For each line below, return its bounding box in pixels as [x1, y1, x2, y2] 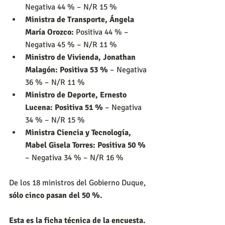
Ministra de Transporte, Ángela [25, 14, 136, 25]
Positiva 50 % [97, 140, 146, 150]
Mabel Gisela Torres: [25, 140, 97, 150]
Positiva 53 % [60, 64, 108, 75]
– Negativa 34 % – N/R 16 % [25, 152, 124, 163]
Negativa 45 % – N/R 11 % [25, 39, 117, 50]
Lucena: [25, 102, 55, 113]
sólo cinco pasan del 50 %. [9, 190, 102, 200]
